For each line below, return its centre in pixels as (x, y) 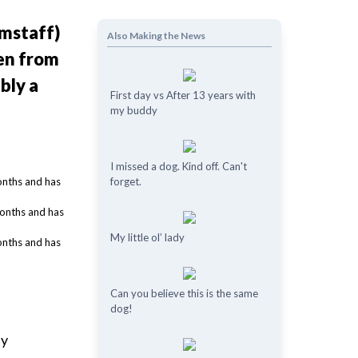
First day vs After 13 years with (183, 95)
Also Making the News (156, 36)
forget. (125, 181)
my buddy (133, 110)
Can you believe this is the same (184, 293)
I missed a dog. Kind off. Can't (178, 166)
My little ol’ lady (147, 237)
